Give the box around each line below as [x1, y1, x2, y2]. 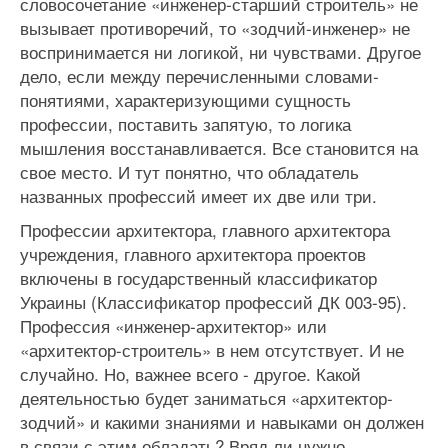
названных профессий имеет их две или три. [20, 183, 377, 208]
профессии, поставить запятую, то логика [20, 111, 351, 136]
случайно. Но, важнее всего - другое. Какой [20, 361, 361, 386]
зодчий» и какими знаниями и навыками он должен [20, 409, 424, 434]
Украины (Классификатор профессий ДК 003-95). [20, 289, 407, 314]
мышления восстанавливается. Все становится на [20, 135, 418, 160]
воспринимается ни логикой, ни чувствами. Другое [20, 39, 421, 64]
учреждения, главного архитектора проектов [20, 241, 366, 266]
